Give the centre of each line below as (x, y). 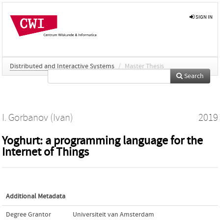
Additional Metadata (36, 196)
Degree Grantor (28, 214)
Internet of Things (45, 152)
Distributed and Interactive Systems (62, 66)
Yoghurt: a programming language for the (102, 140)
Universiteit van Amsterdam (113, 214)
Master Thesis (144, 66)
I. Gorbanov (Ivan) (38, 118)
